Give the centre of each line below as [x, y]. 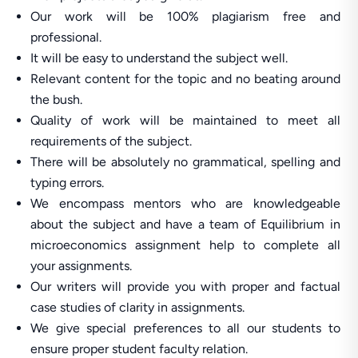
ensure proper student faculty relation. [139, 349]
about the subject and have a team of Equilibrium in [185, 224]
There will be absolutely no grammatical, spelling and [185, 162]
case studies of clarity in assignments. [138, 307]
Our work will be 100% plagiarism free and [185, 16]
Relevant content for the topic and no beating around [185, 79]
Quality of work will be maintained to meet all [185, 120]
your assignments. [82, 266]
